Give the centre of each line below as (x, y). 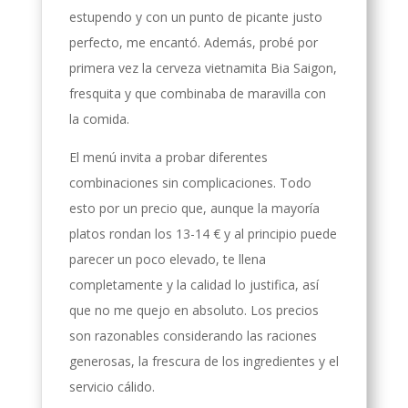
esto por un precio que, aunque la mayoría (194, 208)
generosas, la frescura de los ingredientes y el (204, 361)
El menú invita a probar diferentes (168, 157)
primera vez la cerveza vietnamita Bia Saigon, (203, 67)
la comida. (99, 118)
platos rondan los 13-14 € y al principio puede (203, 233)
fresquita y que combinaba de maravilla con (197, 93)
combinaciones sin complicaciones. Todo (190, 182)
